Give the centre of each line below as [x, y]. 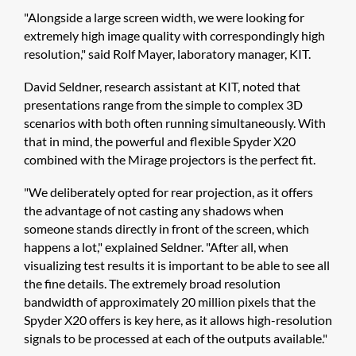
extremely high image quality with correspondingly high [174, 35]
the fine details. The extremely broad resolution [152, 283]
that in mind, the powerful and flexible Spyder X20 [160, 141]
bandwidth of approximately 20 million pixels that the [170, 301]
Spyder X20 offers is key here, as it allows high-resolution [178, 319]
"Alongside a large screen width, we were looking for [164, 17]
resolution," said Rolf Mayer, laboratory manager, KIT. [168, 53]
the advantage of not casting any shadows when [154, 210]
